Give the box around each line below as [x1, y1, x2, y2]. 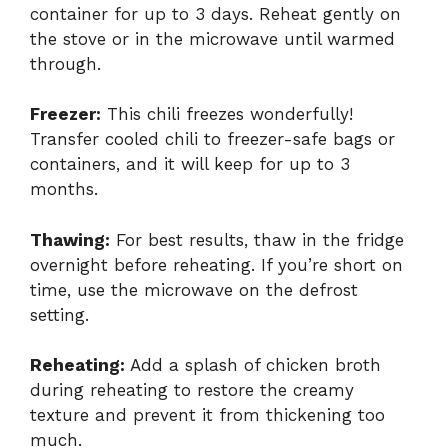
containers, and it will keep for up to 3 [30, 154, 350, 175]
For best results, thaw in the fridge [110, 229, 404, 250]
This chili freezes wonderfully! [101, 104, 353, 125]
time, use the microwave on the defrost [30, 279, 358, 300]
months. [30, 179, 98, 200]
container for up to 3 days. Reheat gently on [30, 3, 401, 24]
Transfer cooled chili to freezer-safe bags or [30, 129, 395, 150]
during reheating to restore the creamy [30, 380, 354, 401]
